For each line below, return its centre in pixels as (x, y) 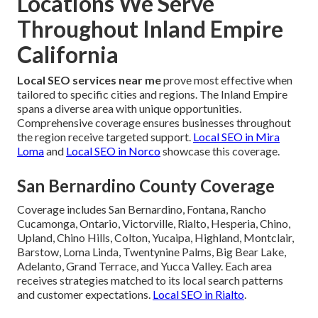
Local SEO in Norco (113, 150)
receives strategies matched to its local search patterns (150, 280)
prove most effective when (227, 79)
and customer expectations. (85, 294)
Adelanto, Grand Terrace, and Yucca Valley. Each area (144, 265)
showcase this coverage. (220, 150)
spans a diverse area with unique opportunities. (129, 108)
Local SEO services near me (89, 79)
